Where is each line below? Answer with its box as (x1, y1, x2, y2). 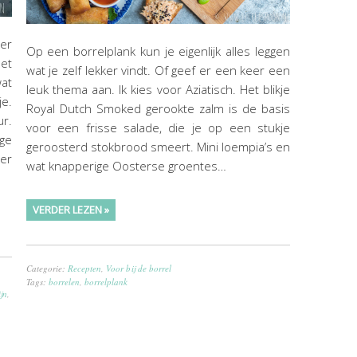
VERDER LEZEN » (32, 202, 109, 217)
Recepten (67, 261, 101, 274)
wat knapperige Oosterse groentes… (25, 157, 226, 174)
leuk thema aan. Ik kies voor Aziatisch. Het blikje (25, 80, 290, 97)
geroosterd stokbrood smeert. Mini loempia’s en (25, 138, 290, 155)
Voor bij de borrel (105, 261, 171, 274)
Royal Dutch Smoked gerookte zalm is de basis (25, 100, 290, 116)
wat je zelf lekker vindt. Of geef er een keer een (25, 61, 290, 78)
